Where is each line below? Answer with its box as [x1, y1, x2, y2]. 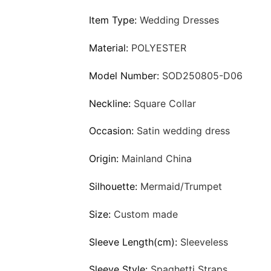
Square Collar [134, 97, 196, 109]
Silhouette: [89, 180, 140, 192]
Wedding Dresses [140, 14, 219, 27]
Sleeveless [180, 235, 228, 248]
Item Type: [89, 14, 140, 27]
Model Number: [89, 69, 162, 82]
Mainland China [122, 152, 192, 165]
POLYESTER [131, 41, 186, 54]
